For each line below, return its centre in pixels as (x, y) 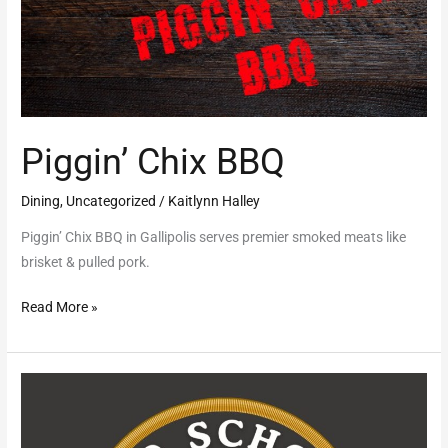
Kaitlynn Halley (214, 201)
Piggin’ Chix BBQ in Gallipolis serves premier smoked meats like (214, 236)
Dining (41, 201)
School (41, 409)
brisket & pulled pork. (87, 261)
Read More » (60, 307)
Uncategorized (111, 201)
